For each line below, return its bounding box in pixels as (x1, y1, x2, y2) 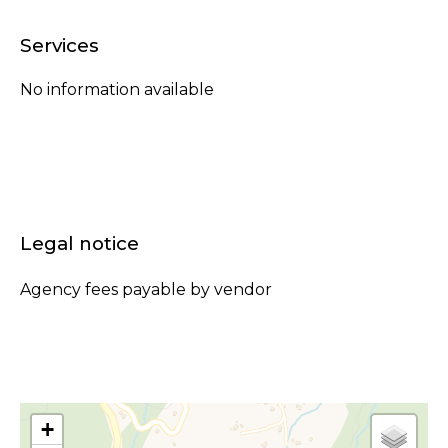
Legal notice (20, 232, 139, 255)
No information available (20, 80, 214, 99)
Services (20, 34, 99, 57)
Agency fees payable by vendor (20, 280, 272, 299)
